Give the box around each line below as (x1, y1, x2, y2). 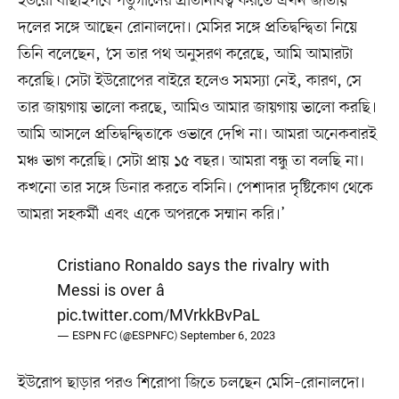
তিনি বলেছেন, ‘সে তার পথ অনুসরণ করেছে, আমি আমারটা (17, 43, 353, 65)
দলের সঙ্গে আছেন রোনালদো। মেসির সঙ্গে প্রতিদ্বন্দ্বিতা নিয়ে (17, 16, 357, 38)
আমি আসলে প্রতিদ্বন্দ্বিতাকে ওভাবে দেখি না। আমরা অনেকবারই (17, 123, 377, 145)
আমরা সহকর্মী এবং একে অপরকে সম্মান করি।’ (17, 203, 285, 225)
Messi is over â (57, 280, 165, 302)
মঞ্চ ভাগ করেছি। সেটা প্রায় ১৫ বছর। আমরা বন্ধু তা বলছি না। (17, 150, 364, 172)
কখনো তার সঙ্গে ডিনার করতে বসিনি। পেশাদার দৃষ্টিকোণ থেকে (17, 176, 373, 199)
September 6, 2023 (180, 328, 275, 344)
